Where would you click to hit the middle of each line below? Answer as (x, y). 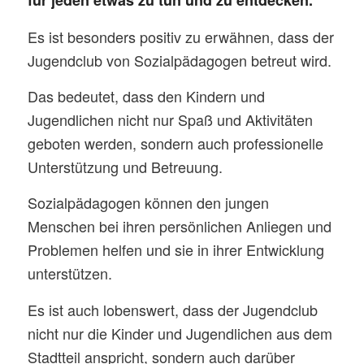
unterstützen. (69, 273)
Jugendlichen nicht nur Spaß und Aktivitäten (170, 119)
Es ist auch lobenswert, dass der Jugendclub (172, 309)
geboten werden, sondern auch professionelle (175, 143)
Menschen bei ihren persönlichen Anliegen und (179, 226)
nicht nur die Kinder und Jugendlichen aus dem (180, 333)
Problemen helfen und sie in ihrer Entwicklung (175, 250)
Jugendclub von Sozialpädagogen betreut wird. (179, 60)
